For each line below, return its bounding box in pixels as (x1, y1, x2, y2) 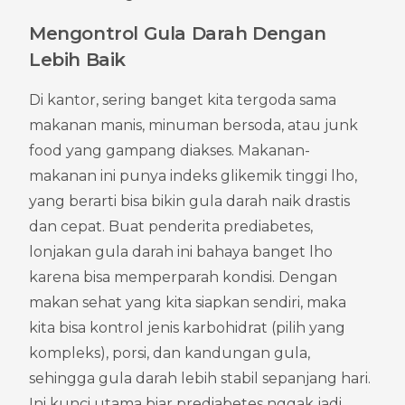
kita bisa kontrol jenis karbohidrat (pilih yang (29, 318, 345, 336)
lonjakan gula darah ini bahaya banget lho (29, 242, 333, 260)
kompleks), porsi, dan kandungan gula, (29, 344, 310, 362)
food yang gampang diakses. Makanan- (29, 141, 310, 159)
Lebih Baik (29, 48, 126, 71)
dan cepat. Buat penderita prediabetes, (29, 217, 313, 235)
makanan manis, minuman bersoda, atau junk (29, 116, 358, 134)
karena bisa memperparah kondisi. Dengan (29, 268, 337, 286)
